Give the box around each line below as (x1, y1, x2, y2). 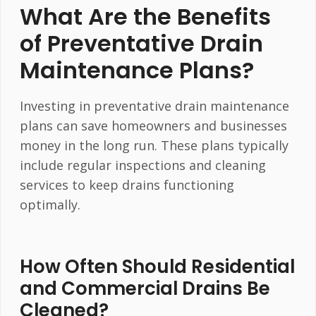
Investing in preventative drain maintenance (19, 97, 289, 114)
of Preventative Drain (19, 27, 263, 59)
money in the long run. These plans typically (19, 136, 288, 154)
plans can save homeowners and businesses (19, 116, 287, 134)
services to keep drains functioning (19, 176, 234, 193)
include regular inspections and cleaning (19, 156, 266, 174)
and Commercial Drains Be (19, 276, 270, 302)
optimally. (19, 195, 80, 213)
